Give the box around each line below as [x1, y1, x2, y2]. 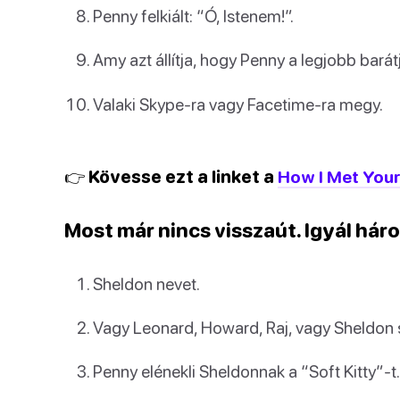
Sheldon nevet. [93, 272, 200, 294]
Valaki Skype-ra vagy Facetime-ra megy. [93, 93, 383, 114]
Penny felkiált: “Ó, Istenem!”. [93, 5, 294, 27]
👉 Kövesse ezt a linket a [64, 165, 278, 187]
